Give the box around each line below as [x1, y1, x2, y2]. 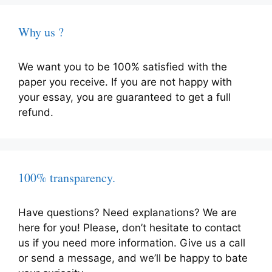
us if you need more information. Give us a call [18, 237, 245, 250]
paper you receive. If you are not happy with [18, 76, 232, 89]
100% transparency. [18, 169, 115, 186]
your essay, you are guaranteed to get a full [18, 91, 231, 104]
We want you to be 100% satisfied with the [18, 61, 227, 73]
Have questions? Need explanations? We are [18, 206, 237, 219]
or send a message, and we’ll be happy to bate [18, 252, 248, 265]
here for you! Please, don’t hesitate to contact [18, 222, 241, 234]
